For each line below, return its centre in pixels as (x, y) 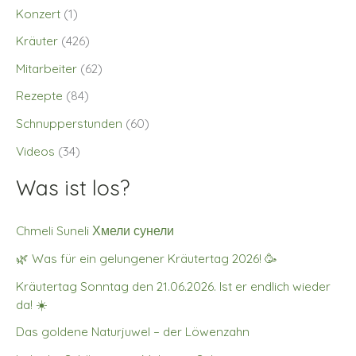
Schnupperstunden (69, 124)
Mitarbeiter (46, 68)
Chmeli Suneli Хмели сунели (95, 231)
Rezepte (39, 96)
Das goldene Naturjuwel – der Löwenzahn (133, 332)
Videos (35, 151)
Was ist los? (73, 188)
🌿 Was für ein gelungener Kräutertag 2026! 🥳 (147, 259)
